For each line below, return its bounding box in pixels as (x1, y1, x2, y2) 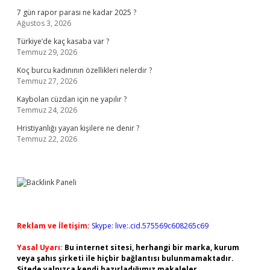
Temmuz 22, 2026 (17, 134, 77, 144)
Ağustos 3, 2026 (17, 18, 71, 28)
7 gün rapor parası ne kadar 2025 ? (17, 7, 136, 17)
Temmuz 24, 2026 (17, 105, 77, 115)
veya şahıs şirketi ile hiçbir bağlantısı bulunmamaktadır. (17, 253, 234, 263)
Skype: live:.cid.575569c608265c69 (92, 221, 209, 231)
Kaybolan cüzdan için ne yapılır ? (17, 94, 127, 104)
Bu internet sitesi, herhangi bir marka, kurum (64, 242, 239, 253)
